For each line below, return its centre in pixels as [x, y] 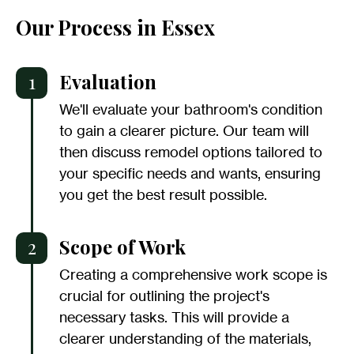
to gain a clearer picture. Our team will [184, 131]
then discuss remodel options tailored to [191, 152]
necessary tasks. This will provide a [174, 317]
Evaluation [108, 82]
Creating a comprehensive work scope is [193, 275]
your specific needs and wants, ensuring [190, 173]
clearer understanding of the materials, [185, 339]
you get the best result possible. [163, 195]
